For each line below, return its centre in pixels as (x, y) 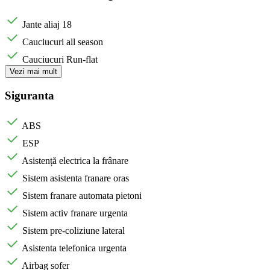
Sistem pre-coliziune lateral (74, 230)
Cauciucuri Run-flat (60, 60)
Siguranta (30, 95)
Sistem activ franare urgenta (75, 213)
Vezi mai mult (33, 72)
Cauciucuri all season (63, 42)
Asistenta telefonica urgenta (74, 248)
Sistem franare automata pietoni (82, 195)
